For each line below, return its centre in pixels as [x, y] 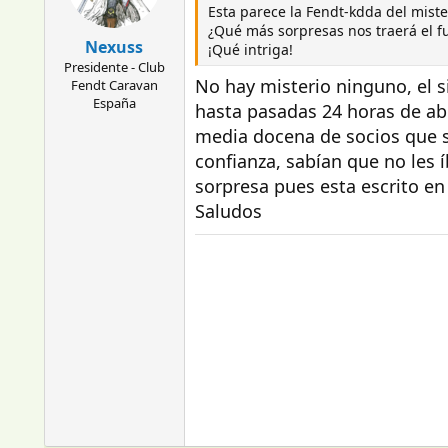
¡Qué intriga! [250, 49]
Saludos [228, 211]
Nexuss [114, 47]
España [114, 103]
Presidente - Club [114, 67]
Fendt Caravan [114, 85]
